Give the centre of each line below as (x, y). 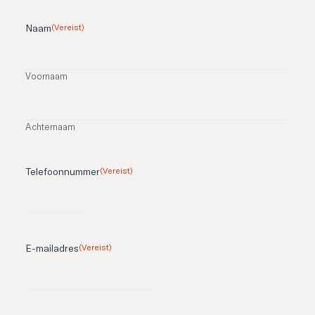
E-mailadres (52, 248)
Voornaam (46, 76)
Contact (157, 22)
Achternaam (50, 127)
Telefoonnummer (63, 172)
